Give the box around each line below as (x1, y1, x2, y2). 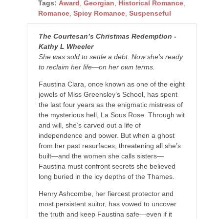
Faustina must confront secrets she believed (38, 162, 175, 171)
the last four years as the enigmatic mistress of (38, 101, 183, 109)
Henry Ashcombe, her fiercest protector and (38, 190, 174, 198)
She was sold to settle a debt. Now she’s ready (38, 53, 183, 61)
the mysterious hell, (38, 111, 101, 119)
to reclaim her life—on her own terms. (38, 63, 155, 71)
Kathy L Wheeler (38, 43, 93, 51)
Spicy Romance (73, 9, 125, 18)
